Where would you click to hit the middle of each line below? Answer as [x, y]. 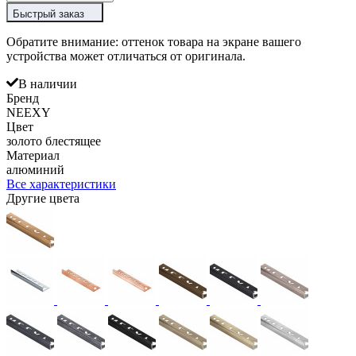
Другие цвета [43, 198]
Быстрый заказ [48, 14]
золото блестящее [54, 141]
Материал [33, 155]
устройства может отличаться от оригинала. [126, 56]
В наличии [48, 83]
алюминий [35, 169]
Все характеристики [61, 184]
